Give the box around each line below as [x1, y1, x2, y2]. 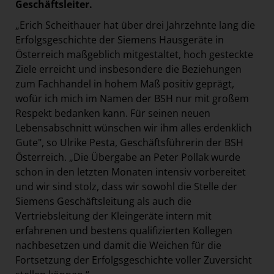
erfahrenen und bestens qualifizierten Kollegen [15, 223, 232, 237]
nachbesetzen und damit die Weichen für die [15, 238, 221, 252]
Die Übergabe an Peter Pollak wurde [73, 150, 240, 164]
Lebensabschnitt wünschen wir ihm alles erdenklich [15, 120, 252, 135]
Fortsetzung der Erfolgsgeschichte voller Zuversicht [15, 253, 252, 267]
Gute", [15, 135, 46, 149]
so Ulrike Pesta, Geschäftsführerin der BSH [46, 135, 243, 149]
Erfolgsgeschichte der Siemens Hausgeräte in [15, 32, 224, 46]
